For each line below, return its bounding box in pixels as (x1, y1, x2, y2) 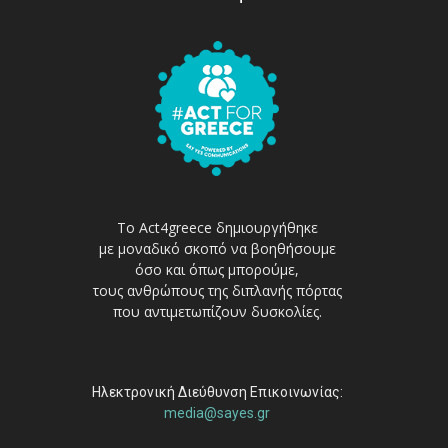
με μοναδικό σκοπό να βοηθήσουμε (98, 238, 336, 258)
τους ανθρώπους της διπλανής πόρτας (92, 280, 342, 300)
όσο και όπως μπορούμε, (135, 259, 300, 279)
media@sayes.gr (164, 404, 271, 421)
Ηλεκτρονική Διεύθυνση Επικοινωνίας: (91, 383, 343, 400)
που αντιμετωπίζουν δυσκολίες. (112, 301, 322, 321)
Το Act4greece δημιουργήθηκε (116, 217, 318, 237)
